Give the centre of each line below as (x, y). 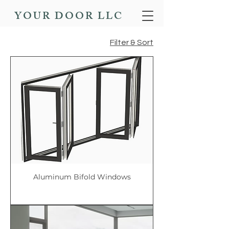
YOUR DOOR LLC (68, 17)
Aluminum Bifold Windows (82, 177)
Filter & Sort (132, 42)
